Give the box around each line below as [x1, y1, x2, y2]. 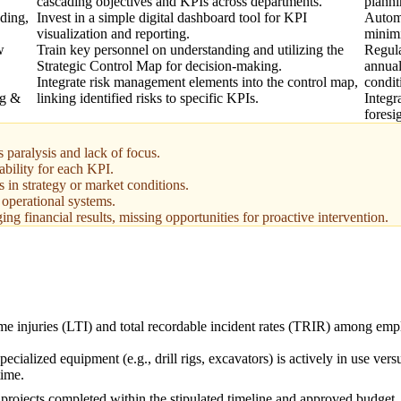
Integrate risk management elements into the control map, [36, 74, 358, 90]
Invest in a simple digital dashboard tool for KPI [36, 10, 307, 26]
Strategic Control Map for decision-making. [36, 58, 282, 74]
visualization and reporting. [36, 26, 190, 42]
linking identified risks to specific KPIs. [36, 90, 259, 107]
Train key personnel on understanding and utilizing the [36, 42, 344, 58]
